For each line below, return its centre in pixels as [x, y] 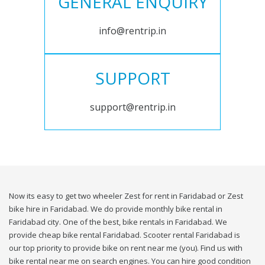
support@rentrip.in [132, 107]
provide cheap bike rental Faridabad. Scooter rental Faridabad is [125, 235]
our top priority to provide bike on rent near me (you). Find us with [126, 248]
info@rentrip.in [132, 31]
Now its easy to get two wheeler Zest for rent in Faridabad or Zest [126, 196]
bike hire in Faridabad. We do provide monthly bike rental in [116, 209]
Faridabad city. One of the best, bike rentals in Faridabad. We [118, 222]
